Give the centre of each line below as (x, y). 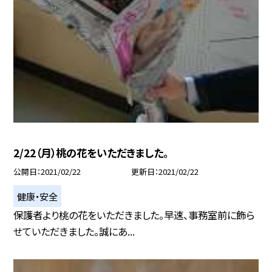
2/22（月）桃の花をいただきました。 (91, 153)
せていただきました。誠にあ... (74, 232)
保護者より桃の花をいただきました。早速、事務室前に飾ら (134, 215)
